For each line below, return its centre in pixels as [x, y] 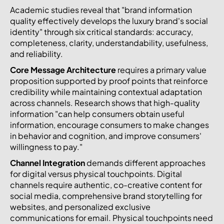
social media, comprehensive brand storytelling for [106, 195]
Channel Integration [47, 162]
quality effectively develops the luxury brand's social [109, 20]
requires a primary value [161, 69]
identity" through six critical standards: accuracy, [101, 31]
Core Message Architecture [63, 69]
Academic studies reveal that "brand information [101, 9]
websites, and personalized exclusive [80, 206]
